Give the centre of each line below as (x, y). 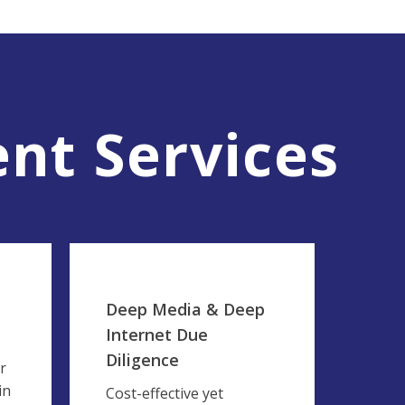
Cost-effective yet (165, 393)
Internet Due (157, 334)
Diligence (142, 360)
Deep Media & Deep (185, 309)
